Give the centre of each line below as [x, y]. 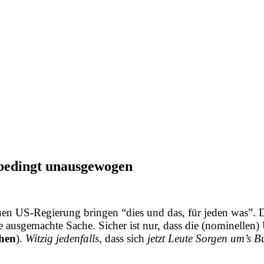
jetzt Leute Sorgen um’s [199, 238]
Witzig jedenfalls [62, 238]
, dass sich [122, 238]
